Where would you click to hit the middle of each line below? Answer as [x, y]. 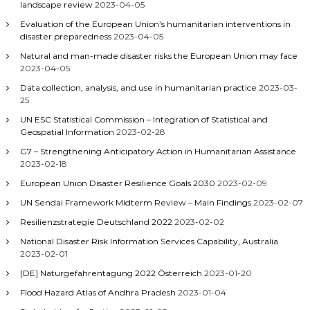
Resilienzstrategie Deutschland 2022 [96, 222]
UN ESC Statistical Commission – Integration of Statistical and [144, 119]
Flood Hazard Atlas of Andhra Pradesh [98, 292]
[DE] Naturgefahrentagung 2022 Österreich [111, 273]
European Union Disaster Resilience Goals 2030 [117, 183]
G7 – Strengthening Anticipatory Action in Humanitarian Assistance [158, 151]
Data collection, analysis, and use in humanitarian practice [138, 88]
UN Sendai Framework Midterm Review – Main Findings [135, 202]
